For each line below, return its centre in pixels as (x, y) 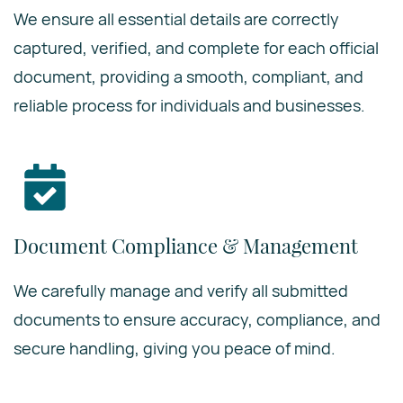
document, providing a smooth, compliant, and (188, 76)
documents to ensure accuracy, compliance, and (197, 319)
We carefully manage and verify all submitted (181, 291)
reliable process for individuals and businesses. (189, 105)
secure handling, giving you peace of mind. (175, 348)
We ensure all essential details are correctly (176, 19)
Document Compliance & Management (186, 245)
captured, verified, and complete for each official (196, 48)
